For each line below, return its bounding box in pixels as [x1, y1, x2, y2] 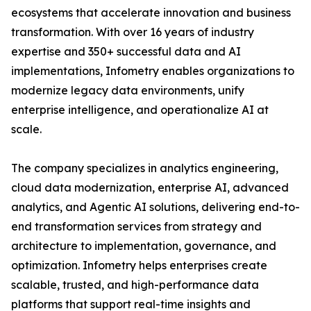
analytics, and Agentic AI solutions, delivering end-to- [11, 200, 300, 215]
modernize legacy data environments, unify [11, 83, 244, 98]
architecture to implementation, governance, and [11, 239, 276, 253]
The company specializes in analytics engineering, [11, 161, 278, 176]
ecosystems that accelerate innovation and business [11, 6, 291, 20]
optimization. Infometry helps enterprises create [11, 258, 267, 273]
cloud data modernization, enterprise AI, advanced [11, 180, 289, 195]
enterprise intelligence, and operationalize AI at [11, 103, 269, 117]
